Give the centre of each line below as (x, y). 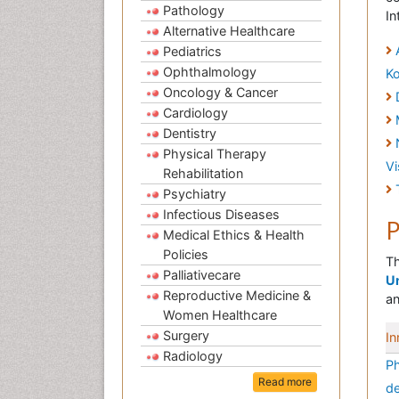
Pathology (194, 11)
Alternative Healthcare (229, 31)
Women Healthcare (220, 315)
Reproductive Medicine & (237, 296)
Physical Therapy (215, 154)
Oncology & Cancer (220, 93)
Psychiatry (195, 194)
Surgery (186, 336)
